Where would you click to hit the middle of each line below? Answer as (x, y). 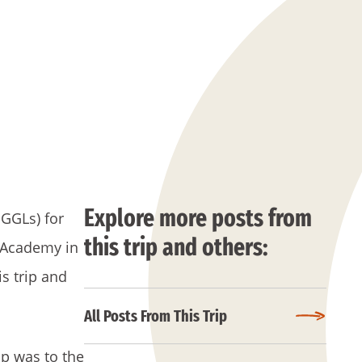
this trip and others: (176, 247)
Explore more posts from (198, 218)
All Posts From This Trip (156, 316)
